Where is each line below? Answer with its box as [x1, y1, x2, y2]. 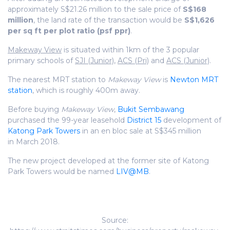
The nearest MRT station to [8, 74, 108, 84]
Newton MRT [170, 74, 218, 84]
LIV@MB [116, 166, 149, 176]
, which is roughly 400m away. [32, 85, 140, 95]
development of [161, 115, 221, 125]
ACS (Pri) [118, 55, 149, 65]
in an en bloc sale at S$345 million [80, 126, 201, 136]
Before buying [8, 104, 61, 114]
